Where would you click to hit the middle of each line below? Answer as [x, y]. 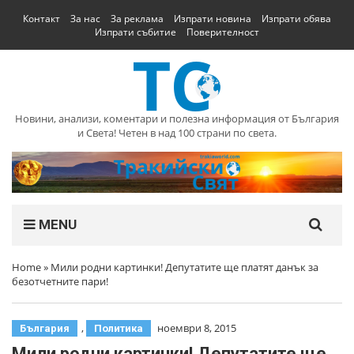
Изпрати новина [213, 19]
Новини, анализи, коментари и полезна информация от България [177, 119]
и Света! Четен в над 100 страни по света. [177, 133]
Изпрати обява [296, 19]
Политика [119, 328]
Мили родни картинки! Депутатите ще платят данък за [185, 267]
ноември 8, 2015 [197, 328]
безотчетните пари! [60, 281]
